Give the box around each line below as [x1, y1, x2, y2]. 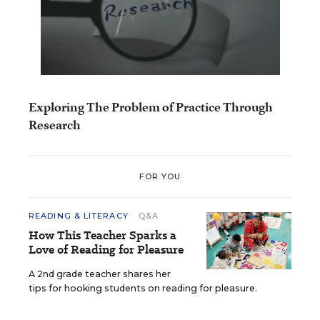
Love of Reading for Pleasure [29, 241, 184, 258]
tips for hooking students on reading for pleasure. [29, 283, 257, 294]
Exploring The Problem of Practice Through [29, 99, 273, 115]
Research [29, 116, 81, 133]
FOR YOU [139, 171, 181, 181]
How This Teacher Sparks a [29, 227, 176, 244]
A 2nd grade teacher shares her [29, 269, 171, 279]
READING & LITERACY [29, 211, 131, 221]
